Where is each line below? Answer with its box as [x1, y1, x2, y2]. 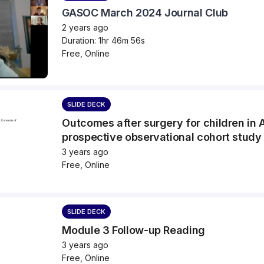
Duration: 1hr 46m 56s [62, 35, 146, 45]
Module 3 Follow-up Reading [62, 224, 205, 237]
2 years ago [62, 22, 109, 32]
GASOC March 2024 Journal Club [62, 6, 228, 19]
